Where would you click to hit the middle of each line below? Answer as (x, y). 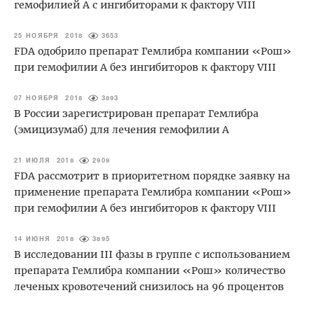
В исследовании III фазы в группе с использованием (152, 254)
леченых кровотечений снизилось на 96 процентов (149, 286)
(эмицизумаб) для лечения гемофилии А (122, 129)
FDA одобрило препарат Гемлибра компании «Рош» (153, 51)
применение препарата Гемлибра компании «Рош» (153, 192)
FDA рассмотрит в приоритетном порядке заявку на (152, 176)
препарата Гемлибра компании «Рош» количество (150, 270)
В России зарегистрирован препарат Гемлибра (136, 113)
